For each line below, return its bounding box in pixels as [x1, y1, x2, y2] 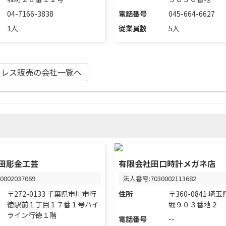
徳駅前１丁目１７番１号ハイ [7, 199, 99, 210]
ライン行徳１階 [7, 210, 57, 220]
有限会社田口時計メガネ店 [119, 157, 216, 170]
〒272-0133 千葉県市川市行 [7, 189, 97, 199]
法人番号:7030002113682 [123, 174, 197, 184]
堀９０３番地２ [168, 199, 218, 210]
